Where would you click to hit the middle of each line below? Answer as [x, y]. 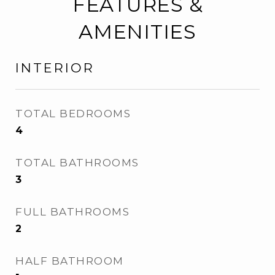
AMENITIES [137, 32]
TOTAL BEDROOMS [73, 114]
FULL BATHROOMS [72, 212]
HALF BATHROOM [70, 261]
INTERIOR [55, 68]
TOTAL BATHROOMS [77, 163]
